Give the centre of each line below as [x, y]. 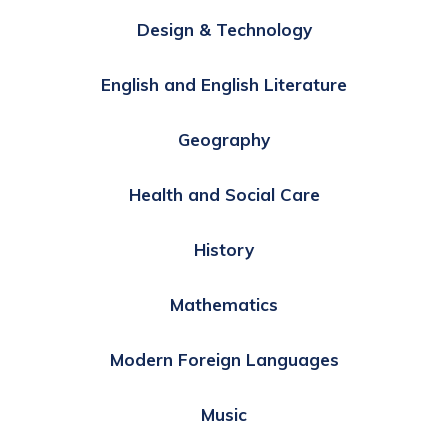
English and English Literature [224, 84]
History [224, 249]
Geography [224, 139]
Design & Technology [224, 29]
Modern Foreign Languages [224, 359]
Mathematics [224, 304]
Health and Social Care [224, 194]
